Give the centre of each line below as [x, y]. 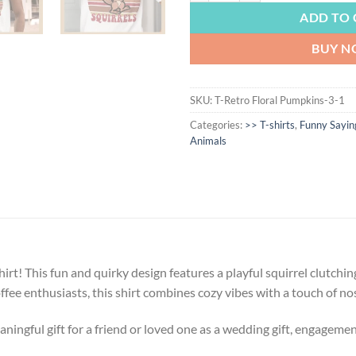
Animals [208, 140]
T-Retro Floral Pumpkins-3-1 [280, 100]
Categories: [217, 124]
